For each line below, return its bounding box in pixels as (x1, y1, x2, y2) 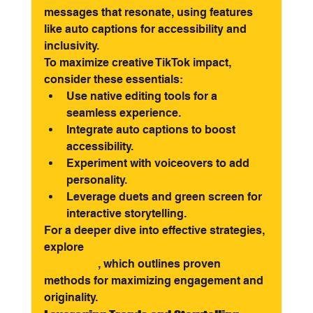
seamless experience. (66, 106, 181, 119)
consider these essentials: (43, 73, 183, 86)
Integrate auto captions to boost (66, 123, 238, 136)
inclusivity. (43, 39, 99, 52)
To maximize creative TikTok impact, (43, 56, 234, 69)
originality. (43, 291, 98, 304)
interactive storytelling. (66, 207, 187, 220)
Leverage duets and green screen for (66, 190, 265, 203)
